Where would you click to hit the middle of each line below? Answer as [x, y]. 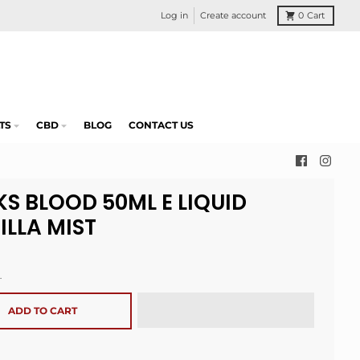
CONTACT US [161, 125]
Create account [233, 15]
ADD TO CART [43, 311]
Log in [174, 15]
